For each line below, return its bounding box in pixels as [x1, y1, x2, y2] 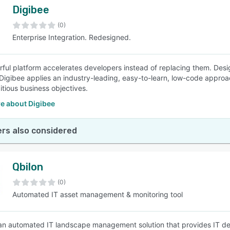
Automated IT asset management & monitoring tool [12, 190, 183, 199]
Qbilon [12, 161, 43, 173]
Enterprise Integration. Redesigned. [12, 33, 131, 42]
